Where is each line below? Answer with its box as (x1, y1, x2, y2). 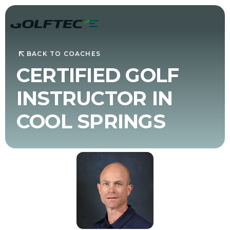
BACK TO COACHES (26, 50, 101, 58)
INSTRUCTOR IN (16, 86, 173, 110)
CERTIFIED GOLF (16, 63, 179, 87)
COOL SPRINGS (16, 109, 165, 133)
